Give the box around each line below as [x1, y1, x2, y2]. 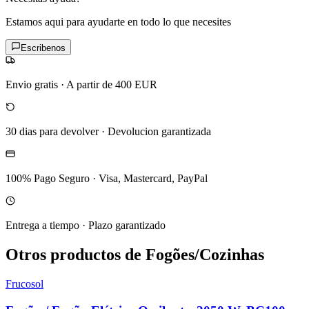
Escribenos [21, 43, 66, 54]
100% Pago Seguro [6, 172, 90, 185]
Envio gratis [6, 79, 58, 91]
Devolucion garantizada [108, 126, 211, 138]
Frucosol [6, 278, 43, 290]
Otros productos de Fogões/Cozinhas [6, 246, 264, 264]
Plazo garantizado [88, 219, 166, 232]
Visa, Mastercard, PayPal [99, 172, 208, 185]
